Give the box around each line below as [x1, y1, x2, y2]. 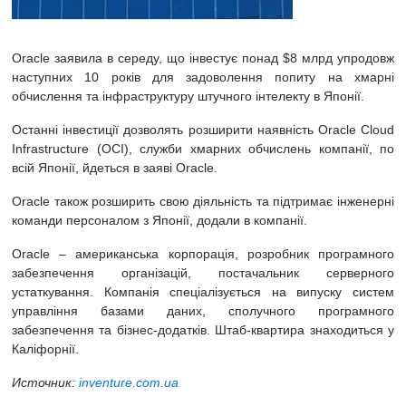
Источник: [12, 375, 79, 390]
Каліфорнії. [12, 342, 79, 356]
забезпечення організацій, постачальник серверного [12, 266, 394, 280]
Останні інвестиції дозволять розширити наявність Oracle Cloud [12, 122, 394, 137]
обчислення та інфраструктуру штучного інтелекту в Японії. [12, 89, 364, 103]
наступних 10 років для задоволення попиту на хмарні [12, 70, 394, 84]
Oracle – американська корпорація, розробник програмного [12, 246, 394, 261]
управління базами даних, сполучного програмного [12, 304, 394, 318]
